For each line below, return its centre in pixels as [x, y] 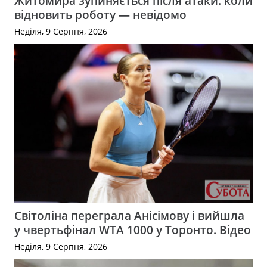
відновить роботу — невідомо [100, 15]
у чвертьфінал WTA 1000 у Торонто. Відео [133, 230]
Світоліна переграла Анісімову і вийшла [129, 216]
